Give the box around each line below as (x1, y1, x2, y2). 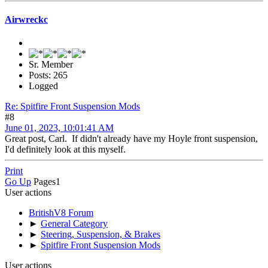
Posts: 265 (29, 70, 68, 81)
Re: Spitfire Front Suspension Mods (5, 101, 140, 112)
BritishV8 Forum (29, 208, 93, 218)
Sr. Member (29, 59, 73, 70)
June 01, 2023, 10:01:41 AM (5, 123, 114, 133)
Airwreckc (5, 14, 48, 25)
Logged (29, 81, 58, 92)
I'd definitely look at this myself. (5, 144, 126, 155)
